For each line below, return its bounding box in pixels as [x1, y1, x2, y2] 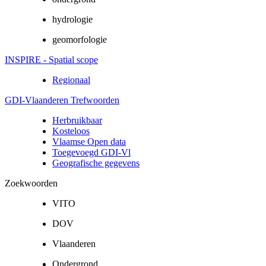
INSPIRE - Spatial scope [5, 54, 98, 65]
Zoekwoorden [5, 178, 58, 188]
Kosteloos [52, 125, 90, 136]
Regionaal [52, 74, 90, 85]
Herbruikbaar [52, 115, 102, 125]
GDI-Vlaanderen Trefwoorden [5, 94, 119, 105]
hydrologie [52, 14, 93, 24]
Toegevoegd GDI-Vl [52, 147, 131, 157]
